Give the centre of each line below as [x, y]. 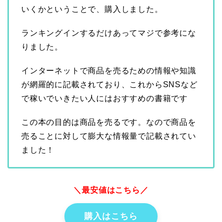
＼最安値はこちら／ [111, 190]
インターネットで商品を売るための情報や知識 [109, 71]
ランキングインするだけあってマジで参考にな [109, 33]
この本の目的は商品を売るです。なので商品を [109, 122]
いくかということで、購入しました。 [92, 9]
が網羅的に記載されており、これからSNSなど [110, 85]
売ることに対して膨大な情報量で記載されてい [109, 136]
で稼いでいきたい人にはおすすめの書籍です [105, 99]
